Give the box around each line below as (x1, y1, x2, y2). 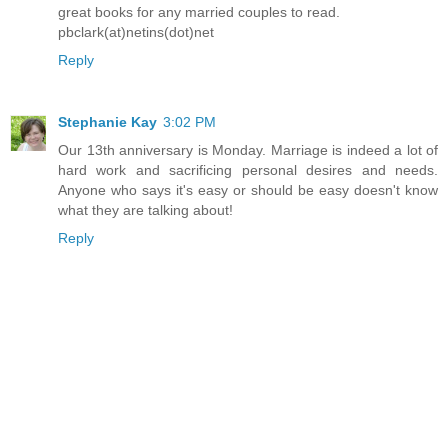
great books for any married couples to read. (58, 4, 340, 21)
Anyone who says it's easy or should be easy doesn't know (58, 182, 438, 199)
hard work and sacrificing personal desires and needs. (58, 162, 438, 179)
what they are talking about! (58, 202, 233, 219)
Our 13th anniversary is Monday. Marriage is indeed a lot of (58, 142, 438, 159)
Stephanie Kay (58, 114, 157, 131)
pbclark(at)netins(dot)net (58, 24, 214, 41)
